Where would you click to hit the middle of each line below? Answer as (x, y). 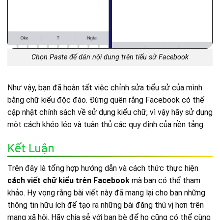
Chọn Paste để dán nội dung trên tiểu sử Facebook (110, 57)
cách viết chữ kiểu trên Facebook (69, 180)
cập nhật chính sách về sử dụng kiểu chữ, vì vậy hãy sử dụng (110, 112)
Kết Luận (31, 148)
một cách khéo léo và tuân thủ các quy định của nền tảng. (106, 124)
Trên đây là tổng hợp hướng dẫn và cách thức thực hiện (103, 168)
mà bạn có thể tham (165, 180)
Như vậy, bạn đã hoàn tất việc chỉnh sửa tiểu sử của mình (105, 87)
